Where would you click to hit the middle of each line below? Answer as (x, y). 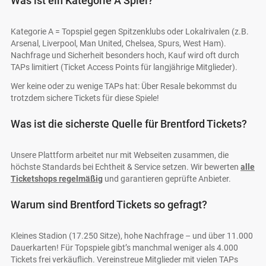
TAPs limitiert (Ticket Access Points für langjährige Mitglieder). (124, 67)
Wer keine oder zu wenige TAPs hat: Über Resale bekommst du (124, 86)
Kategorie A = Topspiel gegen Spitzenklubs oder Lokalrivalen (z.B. (130, 32)
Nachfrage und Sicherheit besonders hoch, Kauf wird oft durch (125, 56)
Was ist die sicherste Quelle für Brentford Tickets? (129, 124)
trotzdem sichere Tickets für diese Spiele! (85, 98)
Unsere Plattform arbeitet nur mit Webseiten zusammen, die (120, 155)
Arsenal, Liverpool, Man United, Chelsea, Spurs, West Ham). (118, 44)
